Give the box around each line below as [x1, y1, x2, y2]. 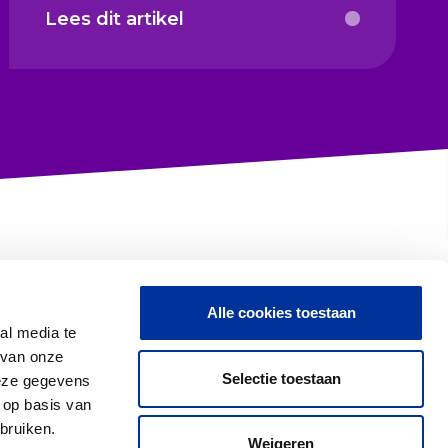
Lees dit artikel [45, 7, 185, 30]
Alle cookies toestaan [206, 304, 356, 321]
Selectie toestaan [221, 369, 341, 387]
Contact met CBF [150, 321, 314, 344]
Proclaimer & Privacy [230, 399, 396, 419]
